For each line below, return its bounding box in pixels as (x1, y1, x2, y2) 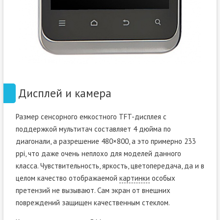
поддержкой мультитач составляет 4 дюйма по (15, 124, 171, 134)
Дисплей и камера (18, 86, 111, 101)
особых (149, 173, 175, 183)
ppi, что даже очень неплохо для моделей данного (15, 149, 181, 159)
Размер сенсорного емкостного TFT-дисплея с (15, 112, 166, 122)
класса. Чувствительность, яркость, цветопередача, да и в (15, 161, 204, 171)
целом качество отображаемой (15, 173, 119, 183)
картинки (119, 173, 150, 183)
